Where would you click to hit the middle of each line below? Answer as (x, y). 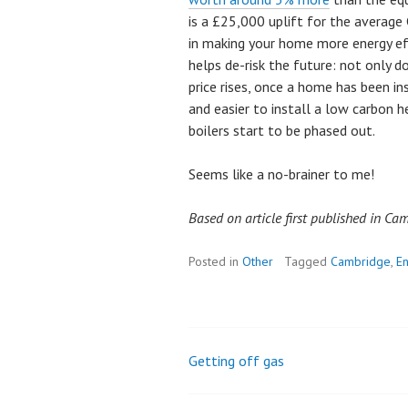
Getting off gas (236, 361)
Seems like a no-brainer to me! (281, 174)
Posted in (215, 261)
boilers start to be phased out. (282, 130)
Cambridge (361, 261)
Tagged (307, 261)
